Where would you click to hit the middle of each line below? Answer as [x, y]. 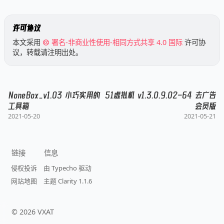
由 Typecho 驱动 [68, 168]
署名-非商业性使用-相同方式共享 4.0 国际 [117, 42]
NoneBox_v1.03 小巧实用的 [54, 96]
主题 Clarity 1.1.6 [68, 181]
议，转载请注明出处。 [47, 52]
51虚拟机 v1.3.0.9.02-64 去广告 [160, 96]
